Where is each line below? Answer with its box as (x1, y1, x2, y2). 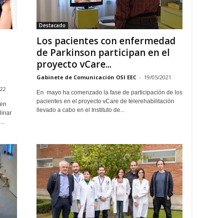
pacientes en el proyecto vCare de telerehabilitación (36, 98, 174, 105)
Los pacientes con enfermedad (36, 35, 176, 47)
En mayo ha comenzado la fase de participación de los (36, 89, 182, 96)
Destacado (38, 22, 66, 29)
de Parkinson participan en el (36, 46, 170, 59)
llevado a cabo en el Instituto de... (36, 107, 125, 113)
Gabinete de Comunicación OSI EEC (36, 73, 136, 81)
